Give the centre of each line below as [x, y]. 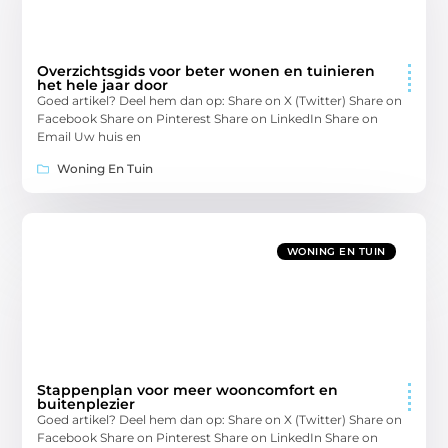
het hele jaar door [103, 84]
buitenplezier [86, 403]
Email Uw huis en [89, 136]
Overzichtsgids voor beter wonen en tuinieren [206, 70]
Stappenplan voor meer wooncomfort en [188, 389]
